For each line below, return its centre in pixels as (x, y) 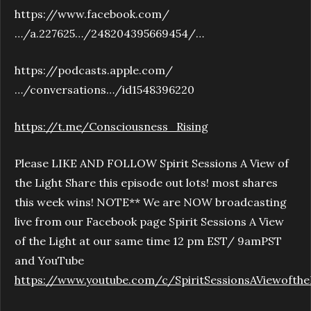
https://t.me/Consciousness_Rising (111, 126)
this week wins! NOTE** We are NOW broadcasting (151, 202)
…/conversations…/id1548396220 (104, 89)
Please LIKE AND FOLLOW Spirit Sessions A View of (152, 163)
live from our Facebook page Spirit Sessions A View (149, 221)
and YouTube (49, 260)
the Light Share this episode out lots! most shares (146, 182)
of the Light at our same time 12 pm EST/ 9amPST (148, 241)
